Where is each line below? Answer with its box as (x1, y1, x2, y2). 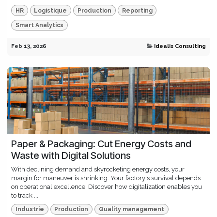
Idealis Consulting (154, 43, 206, 50)
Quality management (98, 206, 164, 213)
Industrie (15, 206, 44, 213)
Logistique (34, 7, 67, 14)
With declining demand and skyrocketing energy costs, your (11, 166, 185, 173)
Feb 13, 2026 (11, 43, 46, 50)
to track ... (11, 192, 38, 199)
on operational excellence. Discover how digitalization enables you (11, 183, 202, 190)
